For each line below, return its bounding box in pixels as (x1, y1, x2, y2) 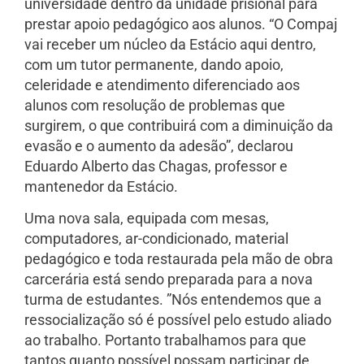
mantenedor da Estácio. (24, 178, 178, 196)
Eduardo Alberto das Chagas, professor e (24, 158, 288, 175)
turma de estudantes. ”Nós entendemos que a (24, 291, 322, 309)
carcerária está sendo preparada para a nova (24, 271, 313, 288)
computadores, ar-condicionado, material (24, 230, 288, 248)
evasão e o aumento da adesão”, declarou (24, 137, 293, 155)
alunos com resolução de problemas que (24, 97, 285, 115)
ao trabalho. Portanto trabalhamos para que (24, 331, 306, 349)
